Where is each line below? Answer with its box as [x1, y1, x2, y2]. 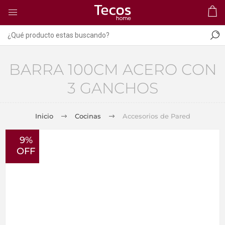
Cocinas [74, 112, 101, 120]
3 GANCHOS [67, 79, 158, 97]
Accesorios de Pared [122, 112, 190, 120]
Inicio [35, 112, 53, 120]
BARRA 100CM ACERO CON [9, 60, 216, 79]
